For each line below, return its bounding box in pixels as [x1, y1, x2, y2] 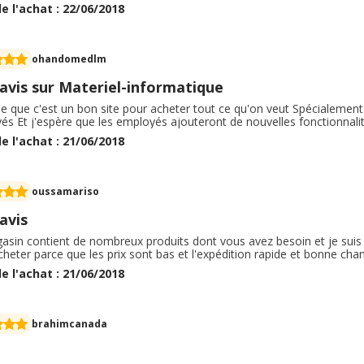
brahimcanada [32, 316, 107, 331]
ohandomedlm [32, 51, 106, 66]
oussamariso [32, 184, 99, 198]
